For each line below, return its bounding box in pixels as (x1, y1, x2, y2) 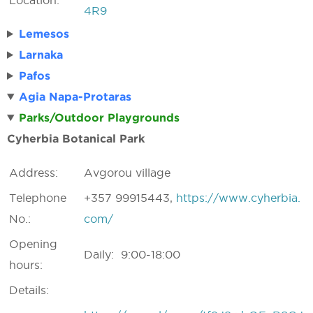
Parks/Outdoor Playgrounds (18, 111, 180, 124)
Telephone (9, 191, 66, 204)
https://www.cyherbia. (176, 191, 300, 204)
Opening (9, 238, 57, 250)
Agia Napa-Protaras (18, 90, 131, 103)
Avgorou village (84, 166, 170, 179)
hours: (9, 259, 43, 271)
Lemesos (18, 27, 69, 40)
